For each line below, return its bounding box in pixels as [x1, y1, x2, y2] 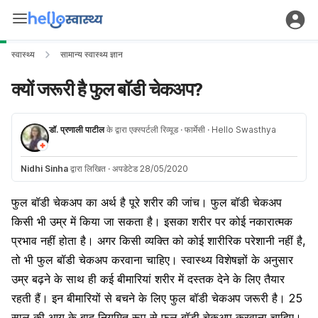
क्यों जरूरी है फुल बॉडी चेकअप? [11, 78, 202, 100]
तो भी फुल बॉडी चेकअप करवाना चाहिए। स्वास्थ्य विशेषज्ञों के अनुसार [11, 253, 293, 267]
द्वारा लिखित [68, 163, 106, 174]
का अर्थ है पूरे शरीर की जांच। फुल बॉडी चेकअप [82, 195, 282, 209]
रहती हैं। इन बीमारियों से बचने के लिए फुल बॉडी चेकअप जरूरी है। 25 [11, 291, 302, 305]
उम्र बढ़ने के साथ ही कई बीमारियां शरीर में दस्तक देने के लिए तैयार [11, 272, 285, 286]
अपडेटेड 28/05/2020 [112, 163, 188, 174]
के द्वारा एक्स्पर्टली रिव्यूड [104, 124, 180, 135]
